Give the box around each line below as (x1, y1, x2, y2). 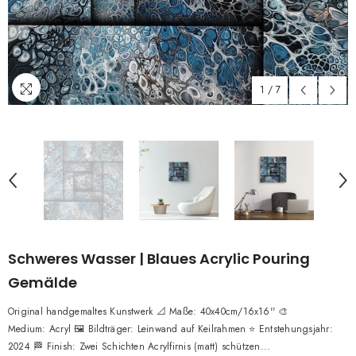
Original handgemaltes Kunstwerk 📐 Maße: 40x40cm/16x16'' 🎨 (8, 304, 288, 319)
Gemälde (8, 273, 77, 292)
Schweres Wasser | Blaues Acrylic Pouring (8, 249, 310, 269)
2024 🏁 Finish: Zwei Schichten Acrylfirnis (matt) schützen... (8, 339, 271, 354)
